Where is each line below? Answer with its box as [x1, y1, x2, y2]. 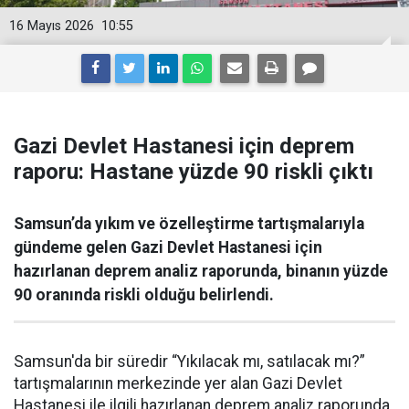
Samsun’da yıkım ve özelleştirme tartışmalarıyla [14, 215, 364, 233]
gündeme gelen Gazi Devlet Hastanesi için [14, 238, 322, 257]
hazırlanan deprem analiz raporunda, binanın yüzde [14, 262, 388, 280]
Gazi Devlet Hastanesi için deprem [14, 133, 354, 159]
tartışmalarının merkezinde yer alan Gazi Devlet [14, 374, 342, 393]
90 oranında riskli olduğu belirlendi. [14, 286, 274, 304]
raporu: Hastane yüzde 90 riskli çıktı [14, 159, 373, 184]
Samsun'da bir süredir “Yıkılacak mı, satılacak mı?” [14, 352, 365, 371]
